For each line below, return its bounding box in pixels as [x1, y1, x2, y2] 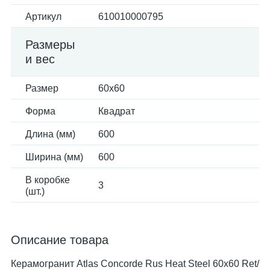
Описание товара [11, 233, 108, 246]
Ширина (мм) [25, 152, 83, 162]
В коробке [25, 175, 70, 185]
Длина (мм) [25, 129, 75, 139]
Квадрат [98, 106, 135, 116]
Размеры [25, 38, 75, 51]
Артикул [25, 11, 61, 22]
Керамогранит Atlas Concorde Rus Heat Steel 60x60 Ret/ [11, 259, 259, 269]
